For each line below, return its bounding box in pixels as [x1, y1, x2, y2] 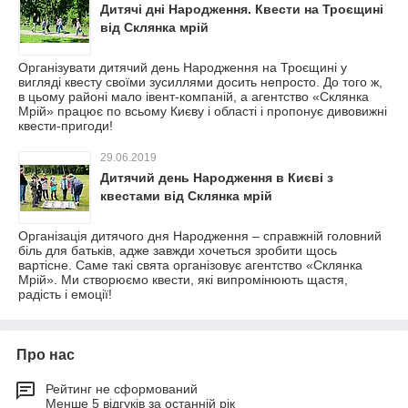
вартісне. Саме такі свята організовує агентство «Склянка [18, 258, 362, 273]
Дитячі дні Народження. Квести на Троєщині [100, 2, 383, 17]
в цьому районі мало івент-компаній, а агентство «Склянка [18, 89, 369, 105]
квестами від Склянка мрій [100, 189, 272, 204]
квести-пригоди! [18, 118, 113, 134]
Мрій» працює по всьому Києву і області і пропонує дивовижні [18, 104, 387, 119]
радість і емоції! [18, 287, 112, 302]
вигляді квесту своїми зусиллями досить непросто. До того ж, [18, 75, 382, 90]
